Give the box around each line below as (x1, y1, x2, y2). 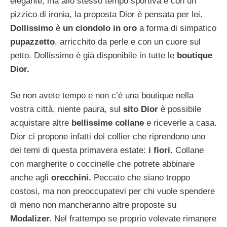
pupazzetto (10, 36, 55, 47)
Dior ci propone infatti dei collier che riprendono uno (10, 132, 205, 142)
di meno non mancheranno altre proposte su (10, 200, 176, 210)
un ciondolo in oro (63, 23, 137, 33)
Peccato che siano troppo (91, 173, 190, 183)
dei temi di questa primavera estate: (10, 145, 148, 156)
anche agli (10, 173, 51, 183)
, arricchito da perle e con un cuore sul (55, 36, 201, 47)
